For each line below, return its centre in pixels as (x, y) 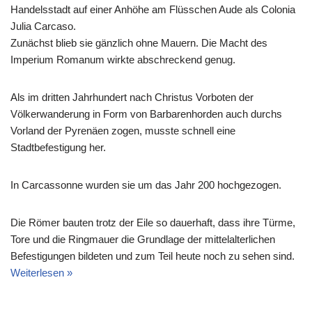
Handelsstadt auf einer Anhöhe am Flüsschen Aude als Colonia (153, 10)
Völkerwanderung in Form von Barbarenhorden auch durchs (146, 114)
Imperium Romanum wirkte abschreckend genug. (123, 60)
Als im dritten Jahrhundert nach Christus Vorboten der (132, 97)
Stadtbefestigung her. (58, 148)
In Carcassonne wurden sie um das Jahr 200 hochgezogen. (146, 185)
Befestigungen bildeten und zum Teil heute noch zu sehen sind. (153, 256)
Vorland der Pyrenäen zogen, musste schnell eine (123, 131)
